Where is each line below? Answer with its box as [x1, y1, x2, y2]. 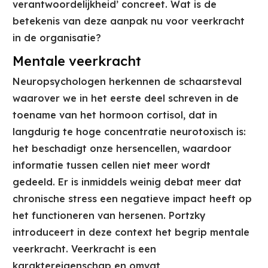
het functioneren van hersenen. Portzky [13, 209, 206, 222]
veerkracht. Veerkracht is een [13, 243, 156, 255]
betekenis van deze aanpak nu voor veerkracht [13, 15, 245, 28]
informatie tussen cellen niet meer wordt [13, 159, 211, 172]
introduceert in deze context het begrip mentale [13, 226, 249, 239]
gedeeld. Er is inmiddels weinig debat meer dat [13, 176, 242, 188]
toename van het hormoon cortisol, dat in [13, 109, 217, 121]
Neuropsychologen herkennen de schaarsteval [13, 75, 242, 88]
